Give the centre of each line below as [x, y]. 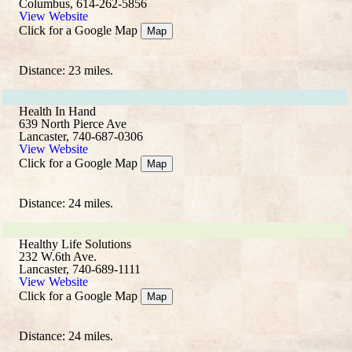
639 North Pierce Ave [73, 124]
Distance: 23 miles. [66, 70]
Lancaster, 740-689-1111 [80, 269]
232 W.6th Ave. [58, 257]
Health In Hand [57, 111]
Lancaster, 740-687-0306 [81, 136]
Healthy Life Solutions [75, 244]
